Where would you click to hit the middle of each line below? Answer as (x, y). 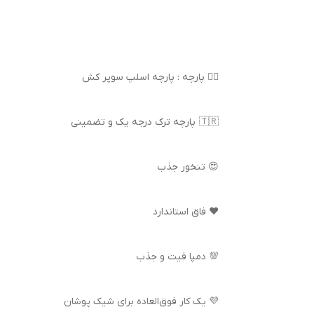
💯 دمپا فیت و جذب (177, 257)
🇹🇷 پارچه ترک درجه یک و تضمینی (209, 123)
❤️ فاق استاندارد (186, 212)
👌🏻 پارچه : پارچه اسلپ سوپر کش (150, 78)
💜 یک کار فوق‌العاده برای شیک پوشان (141, 302)
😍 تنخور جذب (188, 168)
